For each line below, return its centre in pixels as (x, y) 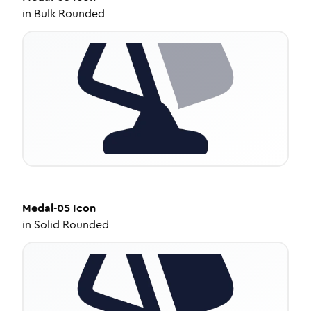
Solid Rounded (72, 225)
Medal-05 (46, 208)
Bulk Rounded (69, 14)
